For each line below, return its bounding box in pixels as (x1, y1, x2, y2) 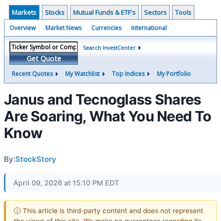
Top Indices (112, 70, 145, 78)
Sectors (144, 8, 167, 17)
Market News (45, 24, 81, 32)
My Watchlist (65, 70, 100, 78)
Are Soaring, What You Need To (4, 108, 212, 125)
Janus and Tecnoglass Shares (4, 91, 201, 108)
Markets (12, 8, 37, 17)
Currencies (91, 24, 121, 32)
